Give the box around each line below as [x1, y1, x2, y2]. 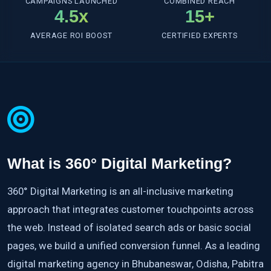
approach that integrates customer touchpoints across [7, 203, 253, 215]
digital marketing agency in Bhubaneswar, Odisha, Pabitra [7, 257, 264, 270]
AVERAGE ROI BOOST [30, 30, 113, 40]
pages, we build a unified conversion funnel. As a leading [7, 239, 260, 252]
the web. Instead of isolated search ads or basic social [7, 221, 251, 233]
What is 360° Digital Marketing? [7, 154, 232, 172]
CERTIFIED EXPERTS [162, 30, 238, 40]
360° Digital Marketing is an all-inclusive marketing [7, 184, 233, 197]
